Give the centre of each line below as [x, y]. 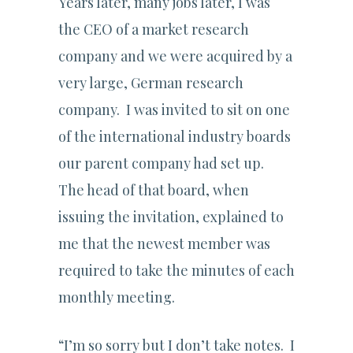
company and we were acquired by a [175, 56]
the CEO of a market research [154, 30]
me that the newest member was [164, 244]
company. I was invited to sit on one [174, 110]
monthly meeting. [117, 297]
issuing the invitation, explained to [171, 217]
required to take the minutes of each [176, 271]
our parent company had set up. [163, 163]
